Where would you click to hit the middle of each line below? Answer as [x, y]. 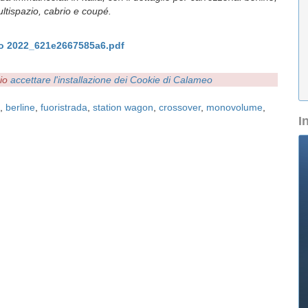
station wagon [123, 107]
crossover [180, 107]
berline [20, 107]
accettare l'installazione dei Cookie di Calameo [111, 80]
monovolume [234, 107]
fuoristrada [64, 107]
